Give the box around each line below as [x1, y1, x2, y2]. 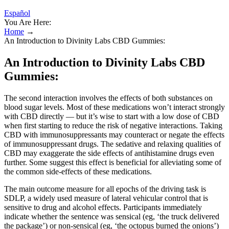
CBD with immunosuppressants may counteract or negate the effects [4, 130, 224, 139]
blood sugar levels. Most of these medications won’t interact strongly [4, 102, 225, 111]
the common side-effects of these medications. [4, 167, 152, 176]
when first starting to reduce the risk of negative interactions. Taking [4, 121, 222, 130]
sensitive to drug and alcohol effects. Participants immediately [4, 202, 202, 212]
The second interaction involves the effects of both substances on [4, 93, 213, 102]
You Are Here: [4, 18, 51, 27]
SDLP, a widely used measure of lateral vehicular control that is [4, 193, 208, 202]
